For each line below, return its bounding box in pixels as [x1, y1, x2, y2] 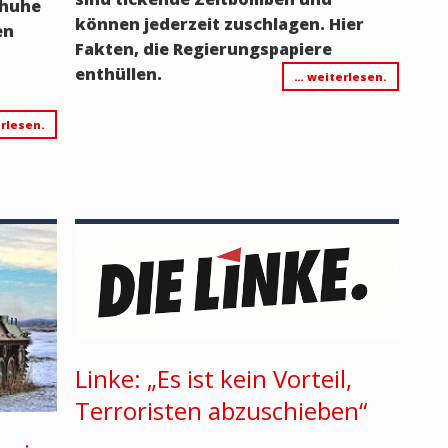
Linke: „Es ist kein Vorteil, [74, 361, 352, 395]
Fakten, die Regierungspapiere [74, 37, 332, 60]
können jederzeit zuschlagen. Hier [74, 12, 364, 35]
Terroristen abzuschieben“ [74, 393, 367, 427]
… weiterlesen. [293, 68, 387, 84]
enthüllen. [74, 62, 162, 85]
